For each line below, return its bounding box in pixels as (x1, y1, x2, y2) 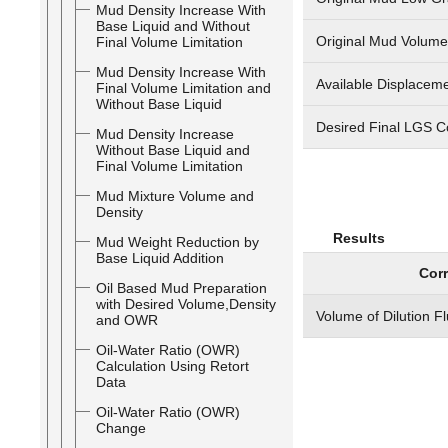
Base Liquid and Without (96, 18, 250, 34)
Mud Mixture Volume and (96, 188, 254, 204)
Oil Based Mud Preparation (96, 280, 267, 296)
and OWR (96, 312, 158, 328)
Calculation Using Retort (96, 358, 249, 374)
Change (96, 420, 146, 436)
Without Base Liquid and (96, 142, 250, 158)
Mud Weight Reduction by (96, 234, 259, 250)
